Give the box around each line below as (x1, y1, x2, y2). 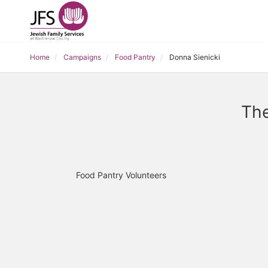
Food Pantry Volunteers (76, 170, 166, 180)
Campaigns (63, 53, 101, 62)
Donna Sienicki (169, 53, 220, 62)
